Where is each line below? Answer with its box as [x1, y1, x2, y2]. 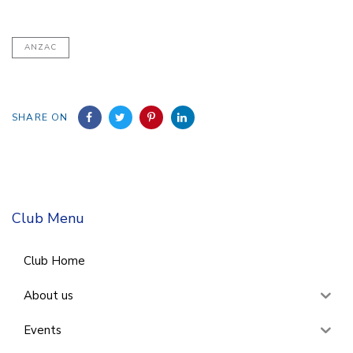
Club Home [24, 252, 85, 269]
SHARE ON [12, 111, 69, 124]
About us [24, 287, 73, 303]
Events [24, 321, 61, 338]
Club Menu [12, 209, 84, 229]
